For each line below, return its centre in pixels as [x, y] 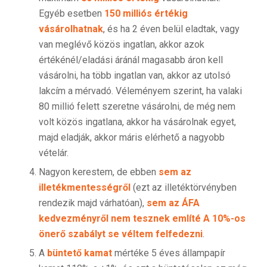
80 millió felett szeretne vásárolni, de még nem [137, 107]
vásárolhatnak [71, 29]
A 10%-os [224, 219]
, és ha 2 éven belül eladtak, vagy [171, 29]
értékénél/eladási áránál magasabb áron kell [131, 60]
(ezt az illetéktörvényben [184, 188]
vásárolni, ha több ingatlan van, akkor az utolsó [134, 76]
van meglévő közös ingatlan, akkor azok [121, 45]
